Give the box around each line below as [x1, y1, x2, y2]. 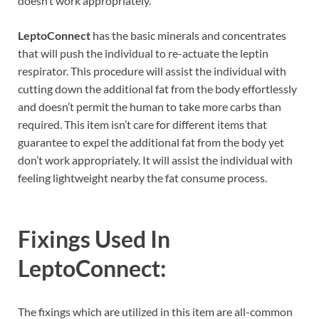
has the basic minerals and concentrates [93, 28, 286, 42]
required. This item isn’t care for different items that [18, 117, 267, 131]
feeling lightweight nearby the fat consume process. [18, 170, 267, 184]
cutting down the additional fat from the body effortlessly [18, 81, 297, 95]
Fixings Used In [18, 224, 170, 253]
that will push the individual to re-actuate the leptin [18, 46, 268, 60]
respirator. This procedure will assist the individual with [18, 63, 286, 78]
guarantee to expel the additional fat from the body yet [18, 135, 284, 149]
